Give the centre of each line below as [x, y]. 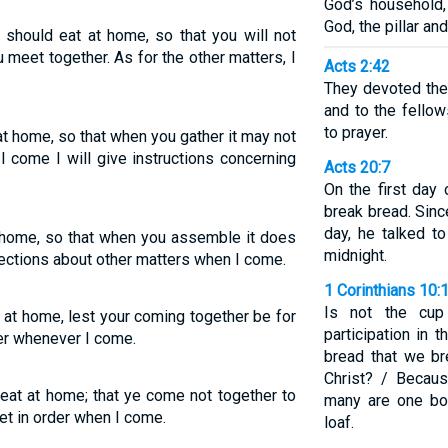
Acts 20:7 [356, 167]
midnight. [355, 255]
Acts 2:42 [356, 66]
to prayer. [355, 132]
